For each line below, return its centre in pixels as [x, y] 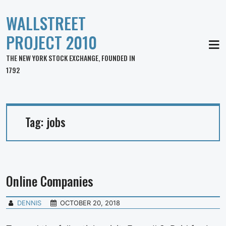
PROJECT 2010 [51, 42]
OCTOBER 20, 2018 [90, 203]
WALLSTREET [46, 23]
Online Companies [50, 181]
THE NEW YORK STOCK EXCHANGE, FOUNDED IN [71, 58]
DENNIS [30, 203]
